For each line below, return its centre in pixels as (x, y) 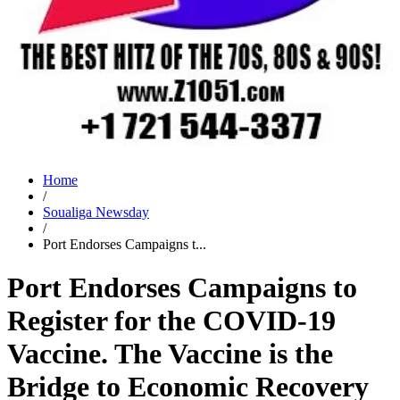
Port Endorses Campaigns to (182, 288)
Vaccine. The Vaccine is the (170, 354)
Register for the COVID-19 (171, 321)
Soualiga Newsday (96, 212)
